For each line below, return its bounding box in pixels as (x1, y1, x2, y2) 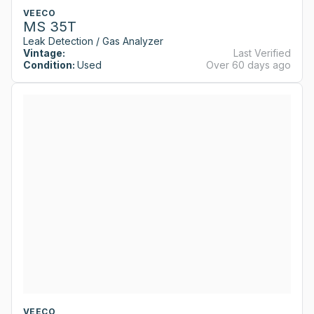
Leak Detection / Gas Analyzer (23, 34, 163, 47)
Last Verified (233, 46, 291, 59)
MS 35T (23, 18, 76, 35)
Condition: (23, 58, 75, 71)
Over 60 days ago (206, 58, 291, 71)
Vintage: (23, 46, 65, 59)
